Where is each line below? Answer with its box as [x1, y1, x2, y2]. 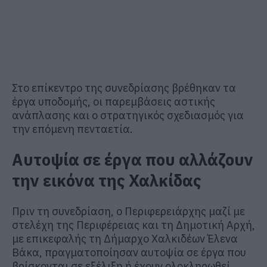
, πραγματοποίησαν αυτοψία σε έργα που [39, 245, 246, 259]
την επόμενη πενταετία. [12, 122, 133, 136]
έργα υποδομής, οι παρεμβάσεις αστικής [12, 94, 215, 108]
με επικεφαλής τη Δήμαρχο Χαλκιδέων [12, 231, 207, 246]
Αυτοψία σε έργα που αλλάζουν [12, 149, 253, 170]
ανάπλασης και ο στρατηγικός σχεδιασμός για [12, 108, 244, 122]
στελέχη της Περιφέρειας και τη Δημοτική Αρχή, [12, 218, 255, 232]
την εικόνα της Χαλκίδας [12, 170, 201, 191]
